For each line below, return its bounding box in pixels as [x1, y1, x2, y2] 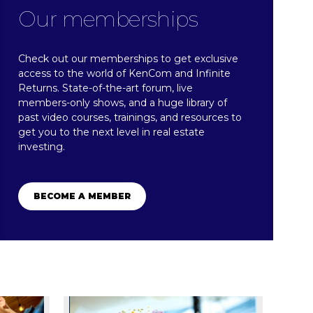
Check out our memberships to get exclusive [18, 52, 238, 66]
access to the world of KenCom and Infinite [18, 67, 231, 80]
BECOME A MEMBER [33, 191, 131, 202]
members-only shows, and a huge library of [18, 96, 227, 110]
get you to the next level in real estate [18, 126, 205, 139]
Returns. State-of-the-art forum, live [18, 82, 193, 95]
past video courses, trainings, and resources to [18, 111, 242, 124]
